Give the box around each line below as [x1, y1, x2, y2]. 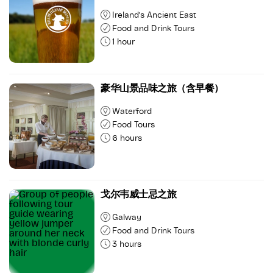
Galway [112, 213, 141, 222]
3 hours [112, 240, 141, 249]
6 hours [112, 134, 142, 143]
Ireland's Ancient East [112, 11, 196, 19]
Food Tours [112, 121, 155, 129]
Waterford [112, 107, 152, 116]
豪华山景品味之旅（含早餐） [101, 83, 224, 93]
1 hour [112, 38, 135, 46]
